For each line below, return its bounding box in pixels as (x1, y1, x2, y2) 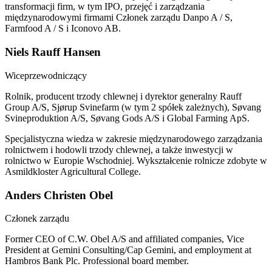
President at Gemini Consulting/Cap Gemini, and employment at (5, 245, 251, 256)
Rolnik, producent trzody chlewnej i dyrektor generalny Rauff (5, 90, 242, 101)
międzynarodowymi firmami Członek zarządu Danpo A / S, (5, 12, 233, 23)
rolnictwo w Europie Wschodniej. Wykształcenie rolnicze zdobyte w (5, 155, 267, 166)
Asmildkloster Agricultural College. (5, 166, 141, 177)
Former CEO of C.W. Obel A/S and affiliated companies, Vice (5, 234, 244, 245)
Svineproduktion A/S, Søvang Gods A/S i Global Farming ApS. (5, 112, 250, 123)
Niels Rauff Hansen (5, 46, 101, 59)
